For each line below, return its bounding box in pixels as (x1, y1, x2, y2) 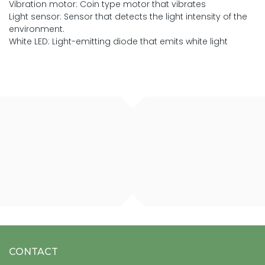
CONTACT (9, 246, 58, 258)
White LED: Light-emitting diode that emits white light (9, 35, 228, 48)
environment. (9, 23, 64, 35)
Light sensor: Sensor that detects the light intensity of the (9, 11, 247, 23)
